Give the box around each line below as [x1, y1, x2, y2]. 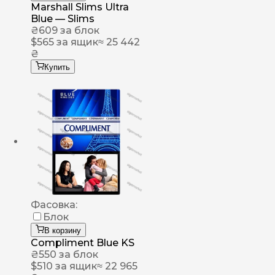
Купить [44, 63, 70, 72]
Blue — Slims [31, 13, 95, 25]
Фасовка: [31, 199, 77, 211]
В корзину [44, 226, 81, 236]
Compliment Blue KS [31, 237, 134, 249]
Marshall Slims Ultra [31, 1, 129, 14]
